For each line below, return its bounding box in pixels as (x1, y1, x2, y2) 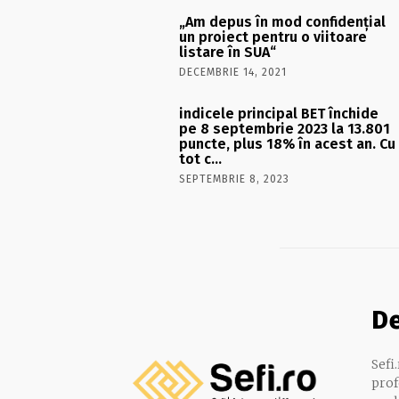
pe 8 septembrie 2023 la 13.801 (179, 119, 391, 137)
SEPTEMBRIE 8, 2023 (179, 172, 290, 185)
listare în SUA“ (179, 43, 277, 61)
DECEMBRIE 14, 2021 (179, 65, 288, 78)
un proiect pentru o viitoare (179, 28, 368, 45)
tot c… (179, 150, 223, 167)
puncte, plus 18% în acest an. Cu (179, 134, 396, 152)
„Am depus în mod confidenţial (179, 12, 387, 30)
